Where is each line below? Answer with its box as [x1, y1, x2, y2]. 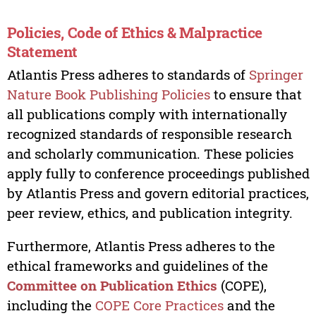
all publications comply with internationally [6, 104, 287, 123]
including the [6, 296, 95, 314]
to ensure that [209, 85, 302, 103]
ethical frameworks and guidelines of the [6, 256, 268, 274]
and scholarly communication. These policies [6, 144, 293, 162]
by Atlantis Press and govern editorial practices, [6, 183, 309, 202]
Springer [248, 65, 303, 83]
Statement [6, 41, 78, 61]
